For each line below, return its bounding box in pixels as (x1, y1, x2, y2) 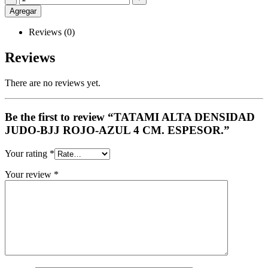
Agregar (10, 7, 36, 16)
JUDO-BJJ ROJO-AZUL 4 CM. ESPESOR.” (5, 123, 230, 136)
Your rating (5, 148, 50, 159)
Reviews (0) (29, 27, 75, 38)
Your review (5, 169, 54, 179)
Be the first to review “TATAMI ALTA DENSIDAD (5, 110, 255, 123)
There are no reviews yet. (5, 78, 100, 89)
